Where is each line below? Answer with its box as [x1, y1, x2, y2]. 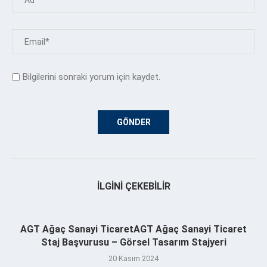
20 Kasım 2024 [108, 253, 159, 263]
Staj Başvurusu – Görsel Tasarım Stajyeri [41, 236, 226, 248]
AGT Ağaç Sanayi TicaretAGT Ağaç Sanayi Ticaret [20, 223, 247, 235]
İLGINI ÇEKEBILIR [97, 180, 170, 192]
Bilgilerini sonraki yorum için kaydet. [23, 71, 160, 82]
